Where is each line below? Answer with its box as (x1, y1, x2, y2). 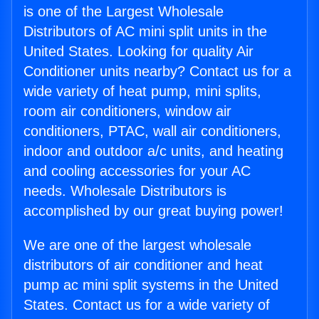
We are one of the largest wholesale (23, 237, 251, 253)
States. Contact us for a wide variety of (23, 297, 270, 313)
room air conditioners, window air (23, 103, 231, 120)
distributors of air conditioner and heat (23, 257, 263, 273)
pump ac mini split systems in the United (23, 277, 278, 293)
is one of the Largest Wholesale (23, 4, 224, 20)
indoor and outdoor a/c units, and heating (23, 143, 283, 159)
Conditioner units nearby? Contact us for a (23, 63, 291, 80)
